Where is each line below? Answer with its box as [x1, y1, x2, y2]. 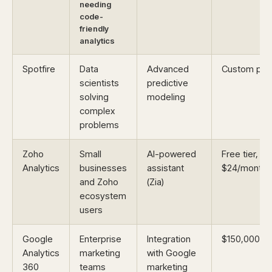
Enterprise [80, 233, 121, 245]
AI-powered [147, 148, 196, 160]
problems [80, 119, 119, 131]
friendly [80, 24, 109, 33]
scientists [80, 77, 119, 89]
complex [80, 105, 115, 117]
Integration [147, 233, 191, 245]
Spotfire [22, 63, 55, 75]
